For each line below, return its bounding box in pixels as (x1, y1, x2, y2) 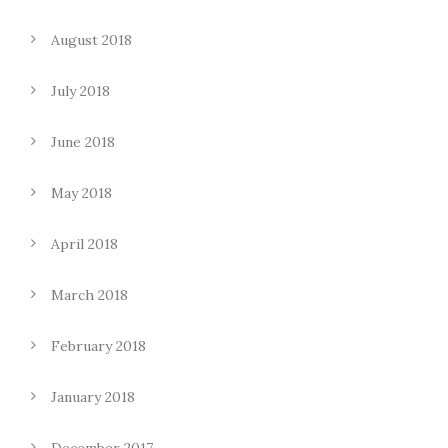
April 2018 (51, 235, 118, 253)
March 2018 (51, 286, 128, 304)
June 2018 (51, 133, 115, 151)
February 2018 (51, 337, 146, 355)
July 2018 (51, 82, 110, 100)
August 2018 (51, 31, 132, 49)
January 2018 (51, 388, 135, 406)
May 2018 (51, 184, 112, 202)
